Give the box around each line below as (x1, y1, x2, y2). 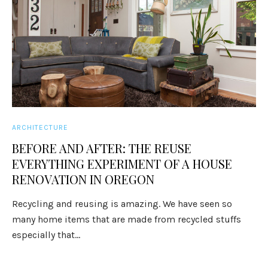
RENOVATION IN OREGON (12, 171, 155, 187)
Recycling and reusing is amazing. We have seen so (12, 198, 233, 209)
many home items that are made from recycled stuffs (12, 214, 242, 225)
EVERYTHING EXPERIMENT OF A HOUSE (12, 156, 233, 172)
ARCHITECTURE (12, 123, 69, 132)
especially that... (12, 229, 81, 240)
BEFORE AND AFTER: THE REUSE (12, 140, 192, 156)
